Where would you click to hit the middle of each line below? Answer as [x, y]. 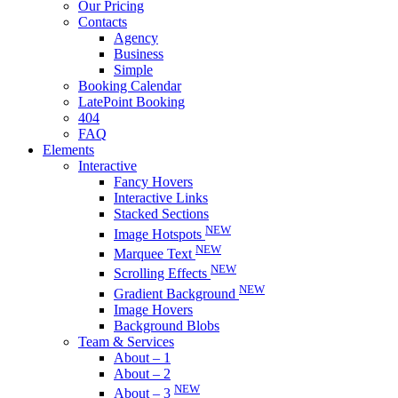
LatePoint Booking [131, 102]
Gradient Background [176, 293]
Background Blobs [167, 325]
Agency [136, 38]
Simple [133, 70]
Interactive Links [161, 198]
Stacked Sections [161, 214]
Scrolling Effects [162, 274]
